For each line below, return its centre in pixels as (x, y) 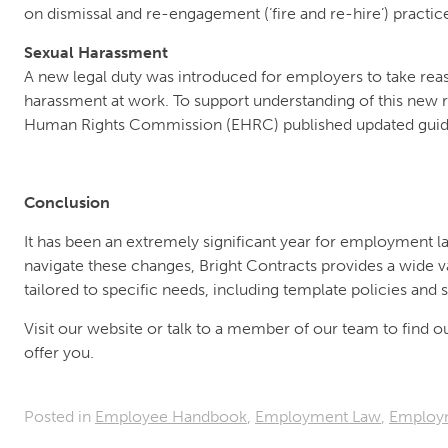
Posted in (59, 416)
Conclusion (67, 202)
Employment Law (318, 416)
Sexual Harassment (96, 52)
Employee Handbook (171, 416)
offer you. (59, 352)
